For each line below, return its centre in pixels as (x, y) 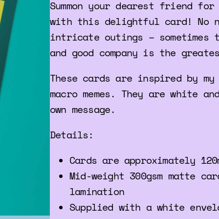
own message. (83, 109)
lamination (97, 191)
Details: (72, 134)
